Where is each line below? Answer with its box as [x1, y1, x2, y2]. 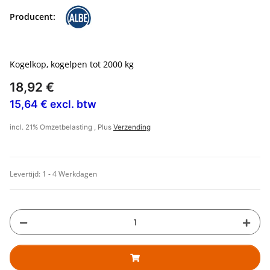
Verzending [113, 123, 151, 132]
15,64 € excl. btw [10, 98, 96, 111]
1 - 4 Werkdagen [42, 169, 97, 180]
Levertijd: [10, 169, 42, 180]
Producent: [10, 10, 55, 22]
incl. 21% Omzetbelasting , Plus [10, 123, 113, 132]
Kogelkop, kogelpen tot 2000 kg [10, 58, 134, 71]
